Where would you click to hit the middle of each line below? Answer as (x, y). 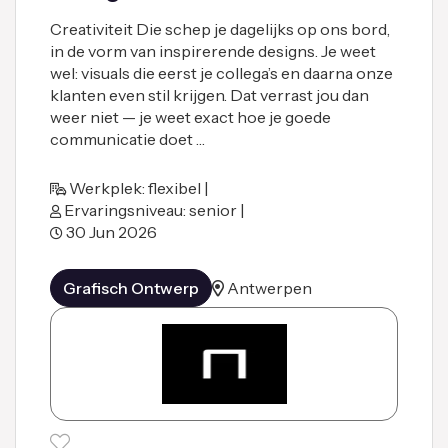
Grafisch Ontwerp (131, 287)
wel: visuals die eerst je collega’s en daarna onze (221, 72)
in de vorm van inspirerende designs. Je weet (213, 50)
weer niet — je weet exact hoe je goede (190, 116)
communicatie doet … (127, 138)
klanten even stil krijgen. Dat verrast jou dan (209, 94)
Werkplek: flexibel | (138, 187)
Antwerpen (269, 287)
